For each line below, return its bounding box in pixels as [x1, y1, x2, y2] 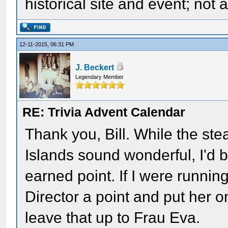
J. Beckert [75, 63, 115, 72]
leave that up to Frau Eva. [25, 209, 201, 226]
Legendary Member [75, 74, 124, 80]
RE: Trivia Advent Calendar [22, 105, 186, 119]
